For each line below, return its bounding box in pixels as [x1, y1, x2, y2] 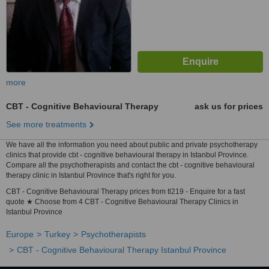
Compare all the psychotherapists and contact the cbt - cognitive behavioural [6, 161, 255, 169]
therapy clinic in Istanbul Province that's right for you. [6, 171, 176, 180]
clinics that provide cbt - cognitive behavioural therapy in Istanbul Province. [6, 151, 249, 159]
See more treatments [6, 119, 86, 129]
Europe [6, 229, 34, 239]
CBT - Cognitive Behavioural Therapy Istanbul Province [17, 245, 226, 255]
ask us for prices [195, 101, 263, 111]
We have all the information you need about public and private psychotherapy [6, 141, 258, 149]
